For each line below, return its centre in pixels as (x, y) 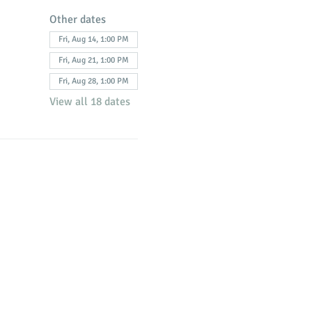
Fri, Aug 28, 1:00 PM (93, 81)
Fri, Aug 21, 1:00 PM (93, 60)
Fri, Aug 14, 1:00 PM (93, 39)
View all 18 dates (89, 102)
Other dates (77, 19)
